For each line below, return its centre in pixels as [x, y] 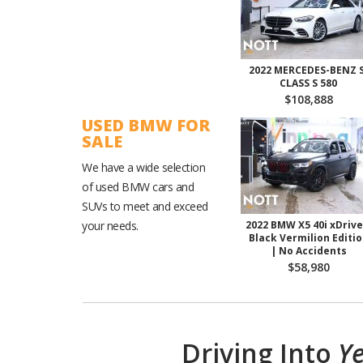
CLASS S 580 [308, 83]
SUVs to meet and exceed [145, 206]
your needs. [110, 226]
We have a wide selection [143, 167]
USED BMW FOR [146, 125]
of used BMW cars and [138, 187]
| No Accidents [308, 251]
